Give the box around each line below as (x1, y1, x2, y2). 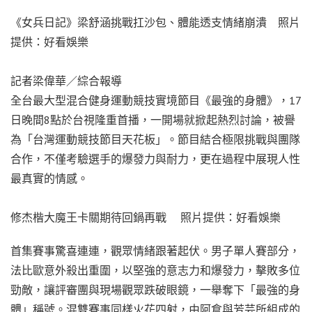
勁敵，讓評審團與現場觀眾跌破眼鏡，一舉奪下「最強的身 (10, 282, 300, 297)
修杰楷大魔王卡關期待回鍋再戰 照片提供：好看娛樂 (10, 210, 281, 224)
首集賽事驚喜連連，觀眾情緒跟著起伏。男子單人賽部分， (10, 243, 300, 258)
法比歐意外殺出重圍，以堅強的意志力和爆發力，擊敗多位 (10, 263, 300, 277)
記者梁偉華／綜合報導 (10, 73, 122, 88)
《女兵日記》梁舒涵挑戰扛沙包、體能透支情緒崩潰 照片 (10, 15, 300, 29)
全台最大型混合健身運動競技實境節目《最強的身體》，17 (10, 93, 302, 107)
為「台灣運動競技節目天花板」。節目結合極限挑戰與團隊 (10, 132, 300, 146)
